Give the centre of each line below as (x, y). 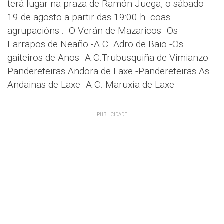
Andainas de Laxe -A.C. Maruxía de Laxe (91, 85)
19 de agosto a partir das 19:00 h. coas (89, 17)
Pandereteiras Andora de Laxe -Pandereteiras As (108, 71)
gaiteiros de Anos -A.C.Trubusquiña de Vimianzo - (111, 58)
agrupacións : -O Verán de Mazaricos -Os (93, 31)
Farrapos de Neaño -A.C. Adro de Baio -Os (95, 44)
